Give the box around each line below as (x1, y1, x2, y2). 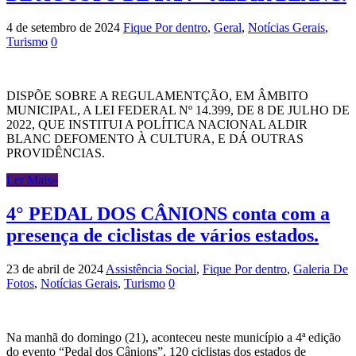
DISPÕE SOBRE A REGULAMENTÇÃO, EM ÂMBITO (6, 89, 308, 103)
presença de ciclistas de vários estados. (6, 225, 319, 246)
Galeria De (293, 262, 348, 277)
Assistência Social (106, 262, 196, 277)
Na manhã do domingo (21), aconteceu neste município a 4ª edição (6, 331, 341, 345)
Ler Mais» (6, 173, 58, 188)
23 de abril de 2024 (6, 262, 103, 277)
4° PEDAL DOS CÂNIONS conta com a (6, 203, 330, 225)
